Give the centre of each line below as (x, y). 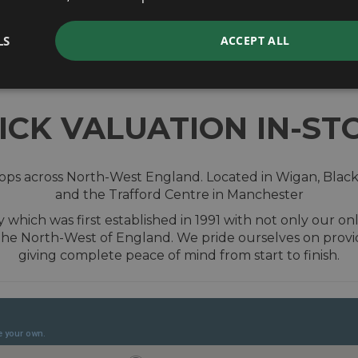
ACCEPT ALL (255, 40)
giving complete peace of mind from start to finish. (179, 255)
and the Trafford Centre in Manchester (179, 195)
